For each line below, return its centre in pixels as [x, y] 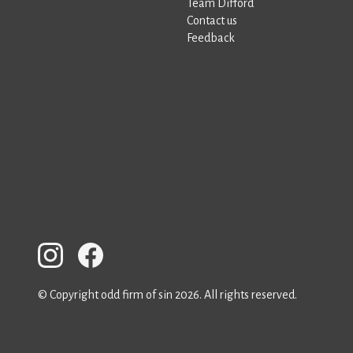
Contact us [212, 20]
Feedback [211, 37]
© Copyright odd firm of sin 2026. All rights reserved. [167, 294]
